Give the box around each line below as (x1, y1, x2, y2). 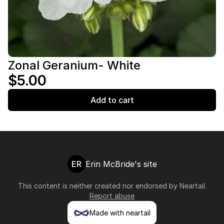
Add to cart (90, 95, 134, 105)
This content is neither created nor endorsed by (17, 181, 179, 190)
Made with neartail (89, 208, 150, 217)
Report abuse (89, 191, 134, 200)
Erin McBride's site (85, 159, 157, 169)
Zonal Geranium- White (8, 58, 140, 72)
